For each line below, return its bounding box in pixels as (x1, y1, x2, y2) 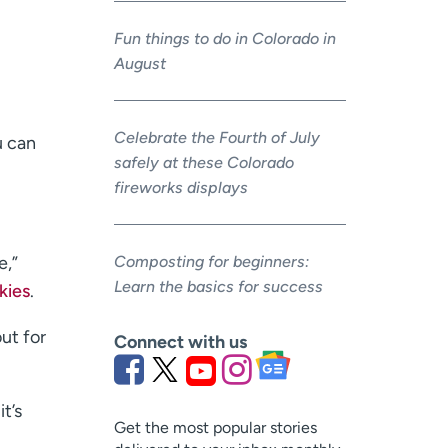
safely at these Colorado (113, 153, 294, 173)
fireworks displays (113, 178, 248, 198)
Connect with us (113, 330, 247, 353)
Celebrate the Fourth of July (113, 128, 320, 148)
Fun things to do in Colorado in (113, 29, 336, 49)
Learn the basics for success (113, 277, 323, 297)
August (113, 54, 170, 74)
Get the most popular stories (113, 417, 317, 437)
